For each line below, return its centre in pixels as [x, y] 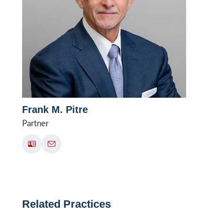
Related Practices [66, 204]
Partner [35, 124]
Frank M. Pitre [55, 110]
